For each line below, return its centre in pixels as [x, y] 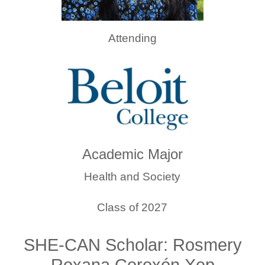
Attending [132, 38]
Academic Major [132, 154]
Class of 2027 [132, 207]
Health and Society [132, 176]
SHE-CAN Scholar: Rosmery [132, 245]
